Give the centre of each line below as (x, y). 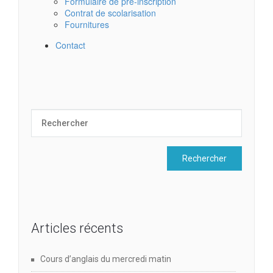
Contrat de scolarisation (110, 13)
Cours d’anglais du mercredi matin (106, 259)
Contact (70, 45)
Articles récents (77, 229)
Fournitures (87, 25)
